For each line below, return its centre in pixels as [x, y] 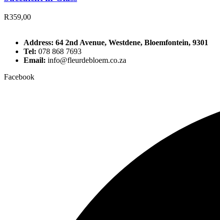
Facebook [19, 77]
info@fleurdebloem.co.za [86, 60]
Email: [35, 60]
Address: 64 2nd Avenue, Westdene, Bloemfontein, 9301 [116, 43]
